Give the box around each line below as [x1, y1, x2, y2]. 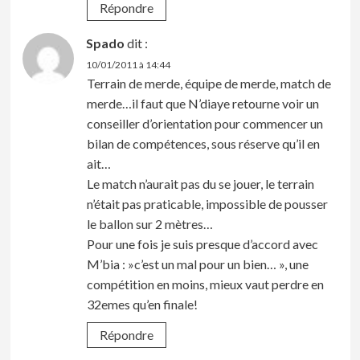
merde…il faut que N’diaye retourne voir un [86, 95, 319, 111]
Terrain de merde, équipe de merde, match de [86, 75, 331, 91]
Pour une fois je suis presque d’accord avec [86, 235, 318, 252]
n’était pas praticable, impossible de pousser [86, 195, 328, 211]
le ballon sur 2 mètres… [86, 215, 213, 231]
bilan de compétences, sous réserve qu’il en [86, 135, 320, 151]
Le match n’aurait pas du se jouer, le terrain [86, 175, 314, 191]
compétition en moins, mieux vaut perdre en [86, 276, 324, 292]
